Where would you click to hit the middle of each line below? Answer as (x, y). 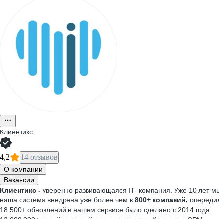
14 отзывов (39, 157)
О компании (23, 169)
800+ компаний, (161, 200)
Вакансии (19, 180)
